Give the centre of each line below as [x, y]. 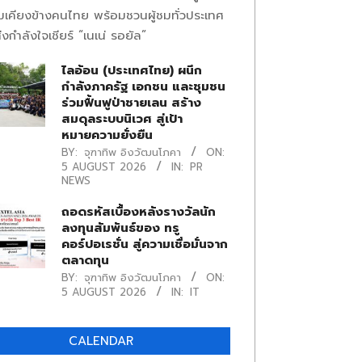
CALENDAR [101, 341]
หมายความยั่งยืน [107, 135]
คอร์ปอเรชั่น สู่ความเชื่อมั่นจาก [144, 244]
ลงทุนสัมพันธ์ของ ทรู [120, 228]
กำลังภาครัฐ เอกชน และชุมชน [143, 86]
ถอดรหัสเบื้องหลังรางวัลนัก [138, 212]
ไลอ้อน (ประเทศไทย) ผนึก [131, 70]
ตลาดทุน [85, 260]
